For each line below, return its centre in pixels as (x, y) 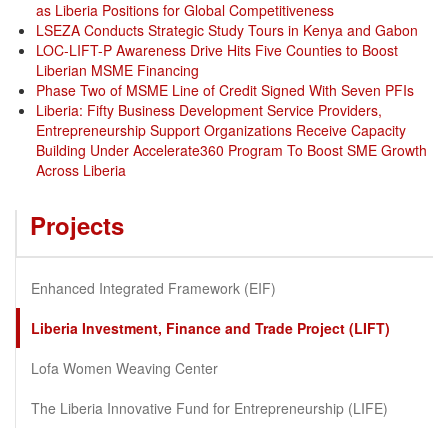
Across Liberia (81, 169)
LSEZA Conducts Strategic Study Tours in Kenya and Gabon (227, 29)
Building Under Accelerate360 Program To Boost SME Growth (231, 149)
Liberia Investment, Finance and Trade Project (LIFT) (210, 327)
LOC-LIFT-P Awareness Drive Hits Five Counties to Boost (217, 49)
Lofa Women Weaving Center (124, 367)
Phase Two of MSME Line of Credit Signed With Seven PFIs (225, 89)
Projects (77, 224)
